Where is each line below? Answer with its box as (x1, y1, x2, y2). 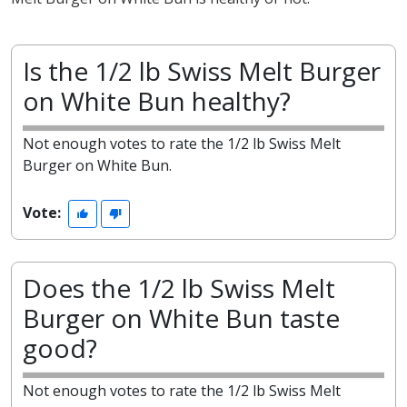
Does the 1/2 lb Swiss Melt (23, 271, 335, 306)
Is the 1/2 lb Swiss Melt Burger (23, 54, 381, 88)
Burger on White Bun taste (23, 301, 340, 336)
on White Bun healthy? (23, 84, 291, 118)
